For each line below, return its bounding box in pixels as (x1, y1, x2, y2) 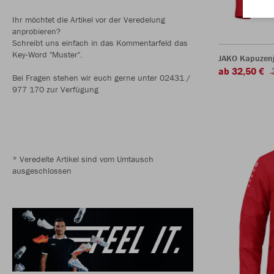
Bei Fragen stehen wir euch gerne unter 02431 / (12, 72, 190, 83)
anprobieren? (12, 26, 63, 37)
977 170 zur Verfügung (12, 84, 98, 95)
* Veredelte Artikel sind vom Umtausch (12, 154, 154, 165)
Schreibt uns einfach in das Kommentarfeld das (12, 37, 188, 48)
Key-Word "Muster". (12, 49, 83, 60)
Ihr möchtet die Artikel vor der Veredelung (12, 14, 165, 25)
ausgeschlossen (12, 165, 72, 176)
